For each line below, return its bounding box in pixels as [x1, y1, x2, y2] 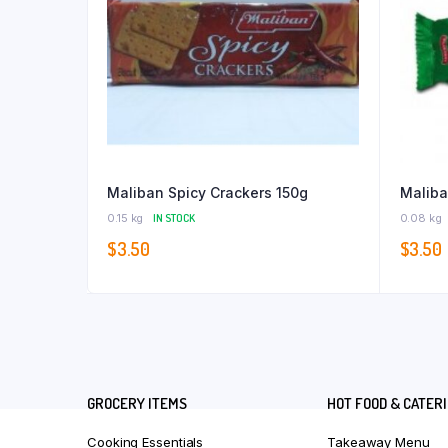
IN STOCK [153, 211, 195, 226]
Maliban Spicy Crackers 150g [107, 184, 308, 202]
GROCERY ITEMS [87, 394, 187, 414]
